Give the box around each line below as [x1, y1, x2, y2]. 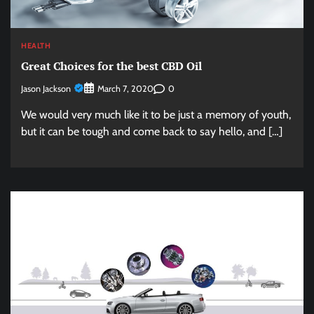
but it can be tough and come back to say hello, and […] [21, 125, 282, 138]
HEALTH [21, 41, 50, 51]
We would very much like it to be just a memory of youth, [21, 108, 291, 121]
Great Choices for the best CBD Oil [21, 57, 202, 74]
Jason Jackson [21, 83, 71, 94]
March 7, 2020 [97, 83, 153, 94]
